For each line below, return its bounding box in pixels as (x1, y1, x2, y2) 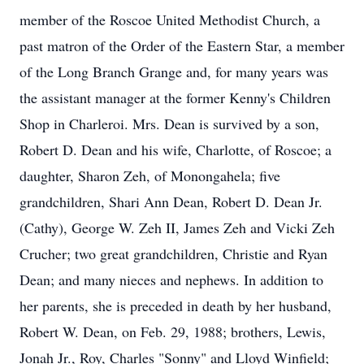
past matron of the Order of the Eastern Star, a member (19, 36, 344, 55)
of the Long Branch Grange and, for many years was (19, 62, 328, 81)
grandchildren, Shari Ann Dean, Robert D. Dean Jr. (19, 192, 323, 211)
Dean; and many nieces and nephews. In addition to (19, 270, 323, 289)
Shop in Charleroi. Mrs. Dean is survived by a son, (19, 114, 319, 133)
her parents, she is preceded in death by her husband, (19, 296, 331, 315)
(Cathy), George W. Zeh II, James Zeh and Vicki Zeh (19, 218, 335, 237)
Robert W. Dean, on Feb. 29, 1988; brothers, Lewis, (19, 322, 326, 341)
